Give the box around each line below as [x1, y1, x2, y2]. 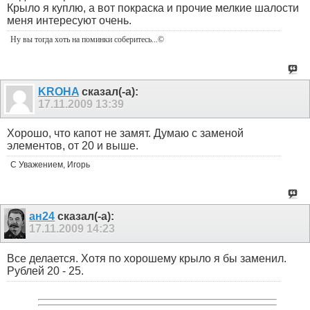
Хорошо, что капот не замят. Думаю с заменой [7, 127, 244, 140]
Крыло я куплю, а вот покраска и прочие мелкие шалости [7, 2, 299, 15]
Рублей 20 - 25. [7, 264, 84, 277]
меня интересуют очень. [7, 15, 131, 27]
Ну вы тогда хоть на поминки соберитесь [10, 35, 152, 45]
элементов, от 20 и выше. [7, 140, 138, 152]
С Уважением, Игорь [10, 160, 90, 170]
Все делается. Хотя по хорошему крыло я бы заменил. [7, 252, 286, 264]
